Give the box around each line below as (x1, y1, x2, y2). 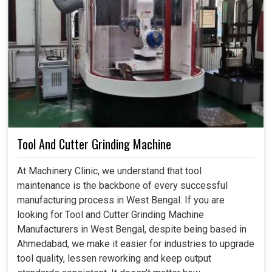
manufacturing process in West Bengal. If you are (17, 194, 225, 206)
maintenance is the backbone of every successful (17, 180, 228, 192)
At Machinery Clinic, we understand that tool (17, 165, 202, 177)
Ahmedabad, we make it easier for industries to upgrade (17, 238, 254, 250)
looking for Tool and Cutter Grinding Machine (17, 209, 204, 221)
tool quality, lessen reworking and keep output (17, 253, 211, 265)
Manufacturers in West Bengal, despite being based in (17, 223, 246, 236)
